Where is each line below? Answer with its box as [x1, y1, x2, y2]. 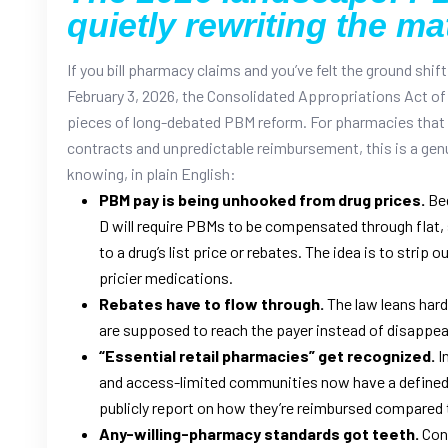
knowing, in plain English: [67, 163, 236, 183]
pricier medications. [99, 267, 233, 287]
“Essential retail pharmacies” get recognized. [99, 345, 435, 365]
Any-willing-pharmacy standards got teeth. [99, 423, 419, 443]
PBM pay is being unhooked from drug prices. [99, 189, 425, 209]
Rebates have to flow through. [99, 293, 324, 313]
